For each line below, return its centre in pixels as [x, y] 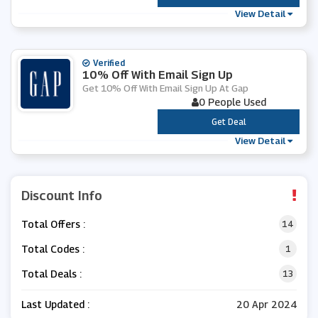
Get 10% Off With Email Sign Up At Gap [165, 88]
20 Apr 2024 [267, 304]
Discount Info [62, 196]
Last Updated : [55, 304]
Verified [109, 63]
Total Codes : [53, 248]
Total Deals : [51, 273]
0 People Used [232, 102]
